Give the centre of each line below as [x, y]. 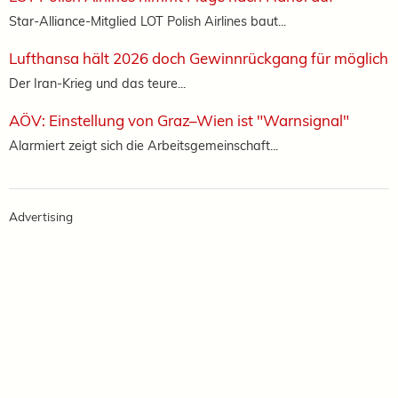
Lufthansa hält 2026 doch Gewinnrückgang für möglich [199, 59]
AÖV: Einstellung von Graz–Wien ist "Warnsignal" [179, 121]
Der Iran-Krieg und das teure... [97, 84]
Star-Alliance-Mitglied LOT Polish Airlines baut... [147, 21]
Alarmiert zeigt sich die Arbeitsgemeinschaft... [143, 146]
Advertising [41, 217]
